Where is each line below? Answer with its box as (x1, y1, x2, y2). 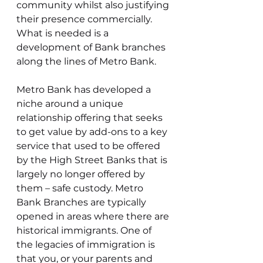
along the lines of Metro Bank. (16, 56, 156, 67)
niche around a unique (16, 98, 126, 109)
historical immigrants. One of (16, 225, 154, 236)
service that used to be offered (16, 140, 163, 151)
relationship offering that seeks (16, 112, 165, 123)
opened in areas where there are (16, 211, 171, 222)
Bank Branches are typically (16, 197, 149, 208)
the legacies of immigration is (16, 239, 157, 250)
